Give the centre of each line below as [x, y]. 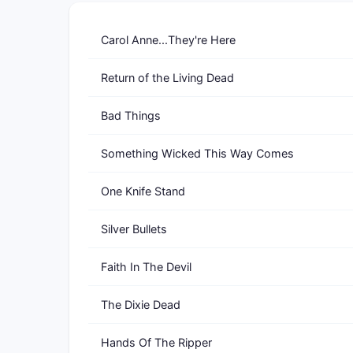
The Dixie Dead [141, 305]
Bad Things [131, 115]
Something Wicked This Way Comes [197, 153]
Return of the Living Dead [167, 78]
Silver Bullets [134, 229]
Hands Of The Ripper [156, 342]
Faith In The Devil [146, 267]
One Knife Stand [143, 191]
